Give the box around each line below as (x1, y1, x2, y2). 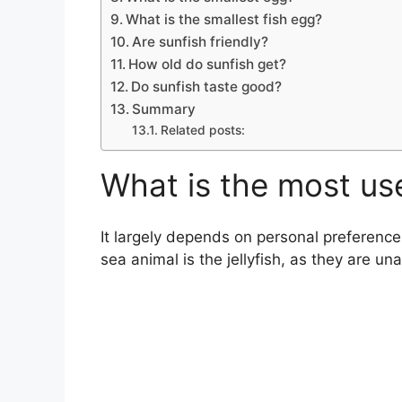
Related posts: (160, 122, 245, 137)
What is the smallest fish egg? (126, 10, 323, 28)
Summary (132, 100, 197, 118)
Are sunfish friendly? (132, 32, 269, 50)
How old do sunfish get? (128, 55, 287, 73)
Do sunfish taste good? (131, 77, 283, 95)
